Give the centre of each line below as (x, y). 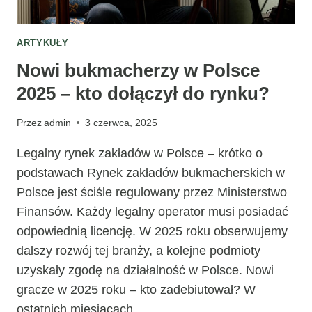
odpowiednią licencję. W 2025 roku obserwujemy (152, 231)
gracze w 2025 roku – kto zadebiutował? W (136, 289)
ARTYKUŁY (43, 43)
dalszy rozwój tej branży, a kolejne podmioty (139, 250)
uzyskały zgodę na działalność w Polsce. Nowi (145, 270)
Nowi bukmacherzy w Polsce (138, 70)
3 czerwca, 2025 (122, 122)
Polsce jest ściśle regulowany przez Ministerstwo (152, 192)
